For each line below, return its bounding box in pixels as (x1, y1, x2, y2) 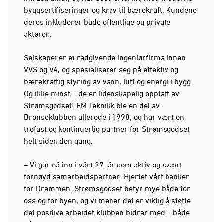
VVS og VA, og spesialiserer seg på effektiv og (24, 64, 178, 74)
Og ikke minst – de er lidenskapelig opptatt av (24, 88, 179, 98)
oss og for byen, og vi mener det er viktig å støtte (24, 195, 191, 205)
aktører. (24, 29, 51, 38)
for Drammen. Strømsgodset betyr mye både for (24, 183, 190, 193)
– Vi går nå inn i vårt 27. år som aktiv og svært (24, 160, 182, 169)
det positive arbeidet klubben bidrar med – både (24, 207, 190, 217)
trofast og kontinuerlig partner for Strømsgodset (24, 124, 190, 133)
